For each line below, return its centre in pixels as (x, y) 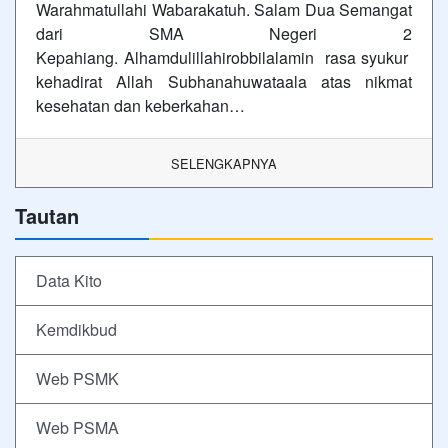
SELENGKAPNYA (224, 163)
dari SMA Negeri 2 (224, 33)
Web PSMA (77, 427)
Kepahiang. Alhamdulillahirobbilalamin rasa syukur (224, 57)
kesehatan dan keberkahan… (140, 105)
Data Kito (69, 280)
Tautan (47, 215)
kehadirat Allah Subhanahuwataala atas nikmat (224, 81)
